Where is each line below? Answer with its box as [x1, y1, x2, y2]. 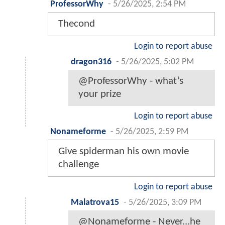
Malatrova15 [71, 198, 119, 207]
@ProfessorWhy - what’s [78, 75, 183, 86]
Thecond [58, 18, 95, 29]
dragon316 [71, 57, 111, 66]
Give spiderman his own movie [58, 146, 189, 157]
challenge [58, 159, 99, 170]
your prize [78, 88, 121, 99]
